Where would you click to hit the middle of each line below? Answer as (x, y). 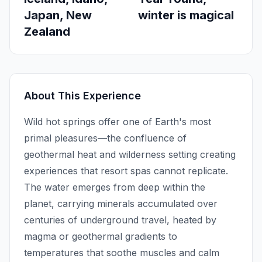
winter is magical (186, 15)
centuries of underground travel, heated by (120, 220)
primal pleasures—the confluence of (105, 138)
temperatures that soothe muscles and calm (122, 252)
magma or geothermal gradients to (101, 236)
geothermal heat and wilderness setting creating (130, 154)
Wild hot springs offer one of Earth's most (118, 121)
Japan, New (58, 15)
